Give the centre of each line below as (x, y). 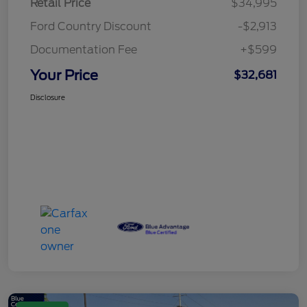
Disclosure (48, 97)
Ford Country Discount (91, 26)
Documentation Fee (84, 49)
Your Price (64, 75)
